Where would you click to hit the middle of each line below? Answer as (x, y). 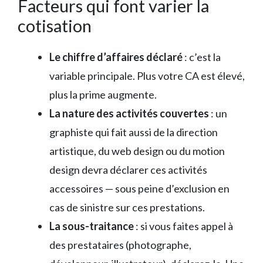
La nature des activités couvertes (129, 113)
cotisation (55, 25)
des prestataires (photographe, (120, 245)
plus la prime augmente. (103, 94)
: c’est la (202, 57)
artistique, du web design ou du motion (137, 151)
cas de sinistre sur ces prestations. (127, 207)
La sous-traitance (92, 226)
